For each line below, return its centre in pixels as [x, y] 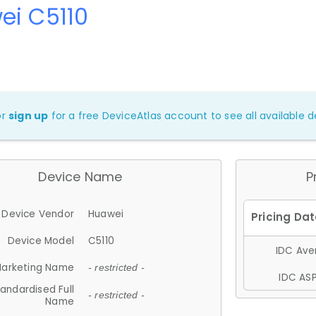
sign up [29, 115]
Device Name [80, 176]
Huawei [106, 214]
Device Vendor [38, 214]
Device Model [41, 241]
